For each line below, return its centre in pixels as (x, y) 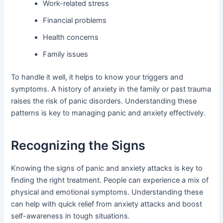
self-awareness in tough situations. (71, 216)
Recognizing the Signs (78, 146)
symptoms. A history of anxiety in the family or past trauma (111, 89)
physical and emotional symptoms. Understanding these (107, 192)
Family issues (66, 54)
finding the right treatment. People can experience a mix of (110, 180)
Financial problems (75, 20)
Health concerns (71, 37)
